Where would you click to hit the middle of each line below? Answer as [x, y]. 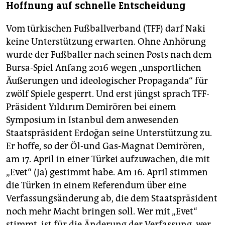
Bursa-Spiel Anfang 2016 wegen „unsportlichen [104, 68]
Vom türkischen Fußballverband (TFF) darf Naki [106, 29]
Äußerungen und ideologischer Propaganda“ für [107, 81]
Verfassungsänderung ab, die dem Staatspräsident [112, 199]
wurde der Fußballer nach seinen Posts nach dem [109, 55]
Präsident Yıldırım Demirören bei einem [91, 107]
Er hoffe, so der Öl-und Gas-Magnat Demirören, [105, 146]
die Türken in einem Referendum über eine [96, 186]
